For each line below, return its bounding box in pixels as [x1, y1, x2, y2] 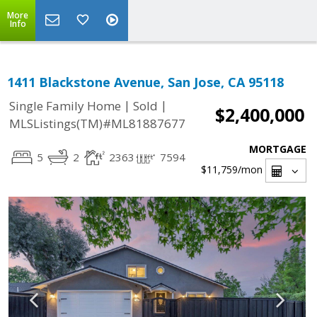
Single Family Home [9, 98, 121, 115]
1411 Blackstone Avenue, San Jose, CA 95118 [7, 74, 284, 91]
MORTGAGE [249, 142, 306, 156]
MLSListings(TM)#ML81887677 [9, 115, 185, 132]
